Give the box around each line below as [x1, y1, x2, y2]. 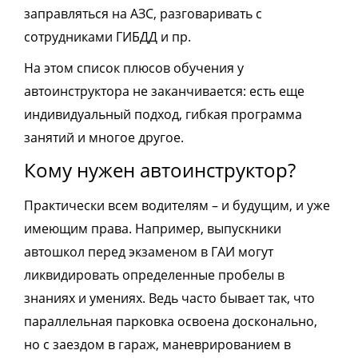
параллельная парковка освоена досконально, [24, 312, 317, 331]
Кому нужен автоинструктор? [24, 157, 296, 184]
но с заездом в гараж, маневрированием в [24, 336, 291, 354]
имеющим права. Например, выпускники [24, 220, 281, 238]
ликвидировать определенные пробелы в [24, 266, 284, 284]
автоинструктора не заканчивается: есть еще [24, 82, 304, 101]
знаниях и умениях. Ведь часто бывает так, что [24, 289, 315, 308]
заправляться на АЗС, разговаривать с [24, 5, 262, 23]
